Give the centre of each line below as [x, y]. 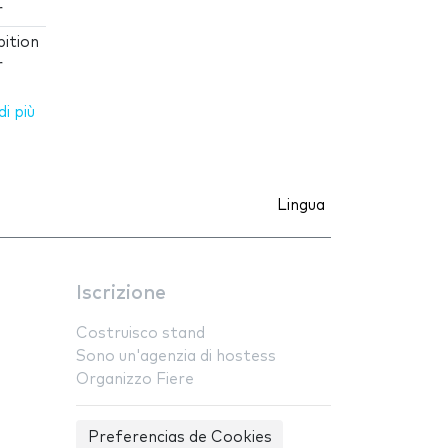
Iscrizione [121, 294]
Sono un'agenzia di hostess [176, 357]
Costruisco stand [140, 334]
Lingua [301, 206]
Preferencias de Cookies [179, 438]
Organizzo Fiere [135, 380]
